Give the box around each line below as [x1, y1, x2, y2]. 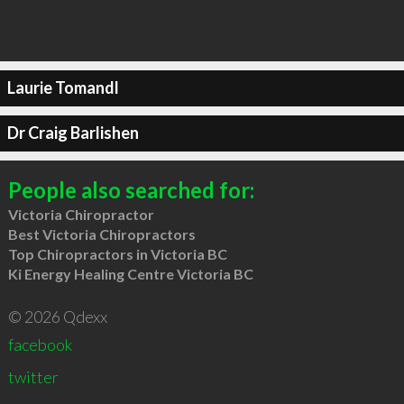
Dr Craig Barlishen [6, 123, 139, 142]
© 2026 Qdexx [7, 306, 107, 326]
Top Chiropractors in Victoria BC [7, 244, 227, 262]
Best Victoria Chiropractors [7, 225, 196, 243]
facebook [7, 334, 72, 354]
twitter [7, 366, 59, 387]
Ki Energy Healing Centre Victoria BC [7, 264, 253, 282]
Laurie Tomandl [6, 78, 119, 97]
